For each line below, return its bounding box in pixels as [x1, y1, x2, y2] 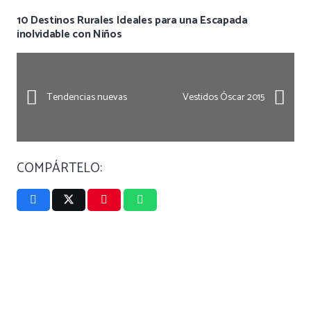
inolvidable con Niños [17, 25, 122, 44]
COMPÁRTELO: [17, 158, 102, 180]
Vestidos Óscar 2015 [183, 89, 265, 106]
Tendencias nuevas [46, 89, 127, 106]
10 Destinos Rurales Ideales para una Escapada [17, 11, 248, 31]
